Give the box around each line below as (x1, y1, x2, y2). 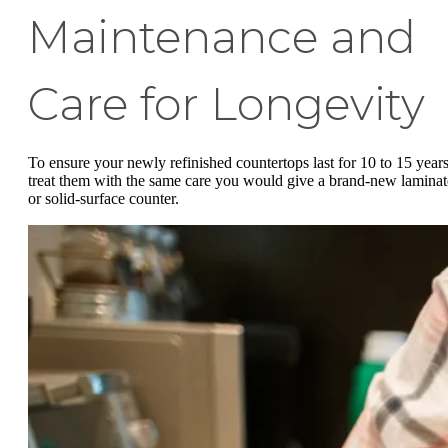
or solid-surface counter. (28, 189, 183, 207)
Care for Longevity (28, 76, 425, 131)
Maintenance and (28, 9, 416, 64)
